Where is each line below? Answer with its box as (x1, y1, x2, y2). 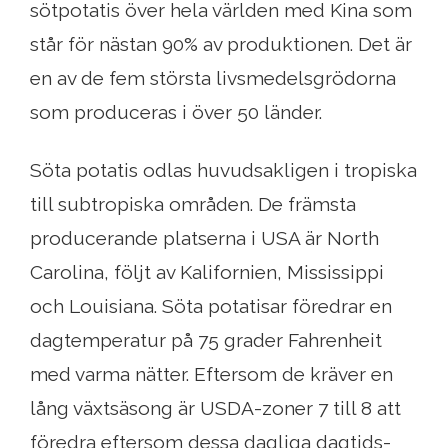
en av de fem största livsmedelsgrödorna (30, 67, 396, 90)
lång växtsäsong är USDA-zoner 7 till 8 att (30, 397, 401, 420)
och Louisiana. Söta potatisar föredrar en (30, 295, 392, 318)
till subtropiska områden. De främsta (30, 193, 356, 216)
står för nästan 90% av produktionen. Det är (30, 33, 412, 56)
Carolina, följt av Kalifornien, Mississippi (30, 261, 384, 284)
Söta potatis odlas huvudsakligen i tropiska (30, 159, 417, 182)
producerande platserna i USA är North (30, 227, 379, 250)
